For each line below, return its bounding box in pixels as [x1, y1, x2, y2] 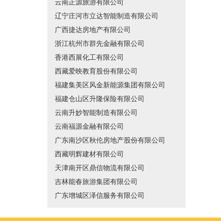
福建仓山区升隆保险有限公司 [55, 95, 145, 103]
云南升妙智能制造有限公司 [55, 109, 138, 116]
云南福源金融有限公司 [55, 123, 124, 130]
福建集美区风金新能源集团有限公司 [55, 81, 165, 89]
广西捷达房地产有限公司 [55, 26, 131, 34]
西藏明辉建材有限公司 [55, 150, 124, 158]
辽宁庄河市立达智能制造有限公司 [55, 12, 158, 20]
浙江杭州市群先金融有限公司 [55, 40, 145, 47]
